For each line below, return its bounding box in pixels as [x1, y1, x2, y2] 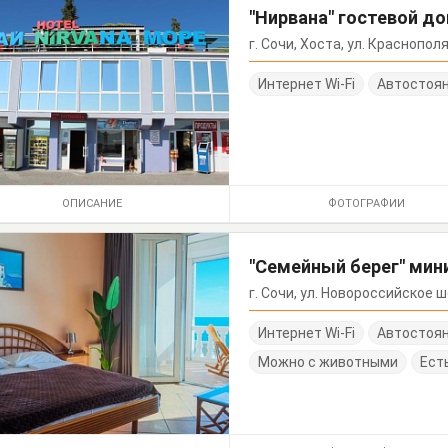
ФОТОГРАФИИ [327, 196, 405, 210]
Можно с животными [258, 353, 399, 370]
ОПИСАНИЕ [61, 196, 122, 210]
